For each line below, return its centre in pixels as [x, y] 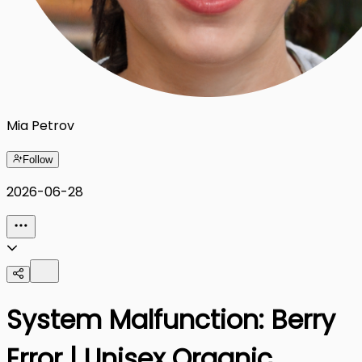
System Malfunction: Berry [171, 319]
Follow [38, 159]
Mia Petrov [40, 125]
